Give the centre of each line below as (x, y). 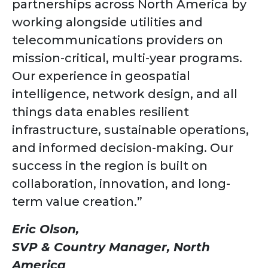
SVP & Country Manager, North (111, 247)
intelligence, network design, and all (125, 94)
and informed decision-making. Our (123, 148)
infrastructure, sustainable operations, (130, 130)
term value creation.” (77, 202)
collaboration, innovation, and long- (121, 184)
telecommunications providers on (118, 40)
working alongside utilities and (107, 22)
